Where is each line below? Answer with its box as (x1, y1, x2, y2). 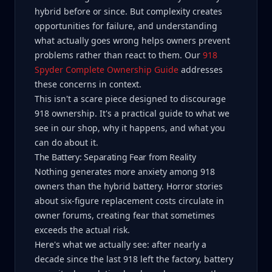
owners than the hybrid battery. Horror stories (35, 180, 223, 192)
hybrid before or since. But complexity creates (35, 5, 222, 17)
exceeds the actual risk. (35, 224, 130, 236)
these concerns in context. (35, 78, 141, 90)
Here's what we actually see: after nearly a (35, 239, 206, 250)
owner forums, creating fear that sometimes (35, 209, 215, 221)
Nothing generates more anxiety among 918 (35, 166, 215, 177)
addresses (178, 64, 223, 75)
